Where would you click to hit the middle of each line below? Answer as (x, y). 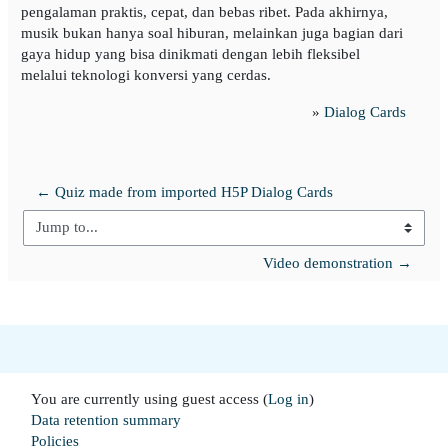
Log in (288, 398)
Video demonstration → (337, 262)
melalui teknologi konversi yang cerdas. (145, 74)
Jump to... (53, 236)
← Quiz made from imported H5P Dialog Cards (184, 191)
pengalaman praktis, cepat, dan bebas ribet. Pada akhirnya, (204, 11)
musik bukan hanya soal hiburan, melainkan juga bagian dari (211, 32)
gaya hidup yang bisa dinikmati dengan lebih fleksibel (190, 53)
